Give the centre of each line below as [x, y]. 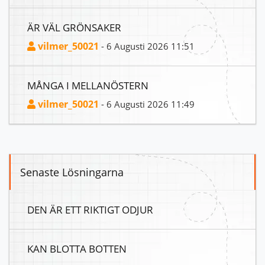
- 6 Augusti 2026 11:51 [147, 46]
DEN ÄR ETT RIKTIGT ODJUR [90, 209]
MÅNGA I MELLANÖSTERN [88, 85]
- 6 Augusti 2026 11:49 [147, 104]
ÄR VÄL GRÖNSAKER [74, 27]
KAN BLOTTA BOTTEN [77, 248]
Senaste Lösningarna [72, 172]
